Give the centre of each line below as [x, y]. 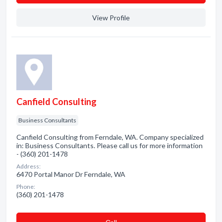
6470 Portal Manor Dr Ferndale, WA [71, 174]
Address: [28, 166]
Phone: [26, 187]
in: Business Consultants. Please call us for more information [110, 145]
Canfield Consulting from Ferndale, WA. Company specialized [110, 137]
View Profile [111, 18]
